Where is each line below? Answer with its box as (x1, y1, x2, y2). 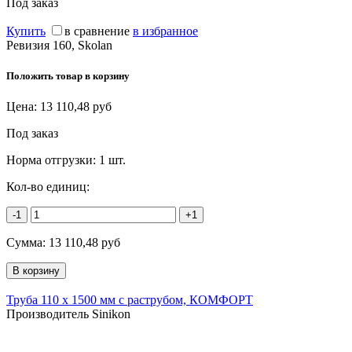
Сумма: (6, 236, 49, 250)
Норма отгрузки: (6, 153, 99, 167)
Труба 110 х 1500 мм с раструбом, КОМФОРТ (6, 293, 253, 307)
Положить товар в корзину (6, 70, 130, 82)
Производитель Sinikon (6, 307, 130, 321)
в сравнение (64, 24, 130, 38)
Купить (6, 24, 46, 38)
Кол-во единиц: (6, 180, 90, 194)
